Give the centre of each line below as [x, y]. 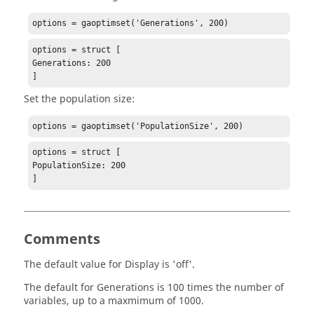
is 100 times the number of [219, 288]
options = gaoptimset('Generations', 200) [131, 23]
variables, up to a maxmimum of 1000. [114, 301]
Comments [62, 240]
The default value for [74, 265]
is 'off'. [177, 265]
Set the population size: [79, 99]
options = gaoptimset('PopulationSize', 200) [138, 126]
